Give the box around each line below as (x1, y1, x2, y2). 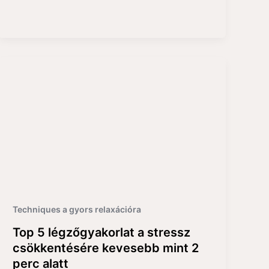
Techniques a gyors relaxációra (13, 204, 142, 215)
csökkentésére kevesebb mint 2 (13, 240, 199, 255)
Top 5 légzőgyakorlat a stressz (13, 225, 191, 240)
